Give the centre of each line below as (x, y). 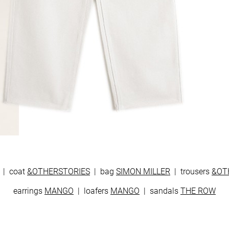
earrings (29, 191)
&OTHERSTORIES (59, 171)
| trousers (191, 171)
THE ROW (198, 191)
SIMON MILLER (143, 171)
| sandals (160, 191)
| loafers (92, 191)
